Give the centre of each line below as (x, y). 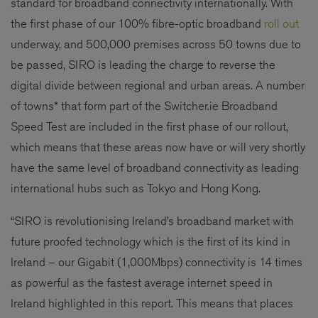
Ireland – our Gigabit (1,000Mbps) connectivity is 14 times (157, 262)
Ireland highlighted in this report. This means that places (152, 303)
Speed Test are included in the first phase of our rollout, (149, 127)
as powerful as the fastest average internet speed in (142, 283)
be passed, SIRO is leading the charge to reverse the (143, 65)
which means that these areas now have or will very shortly (158, 147)
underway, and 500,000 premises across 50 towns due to (156, 44)
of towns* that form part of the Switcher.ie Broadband (144, 106)
